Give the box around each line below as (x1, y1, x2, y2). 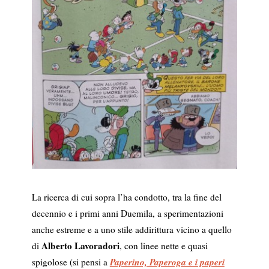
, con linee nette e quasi (119, 240, 208, 252)
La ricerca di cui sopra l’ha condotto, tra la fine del (31, 191, 222, 204)
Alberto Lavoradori (41, 239, 119, 253)
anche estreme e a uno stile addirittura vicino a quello (31, 223, 232, 236)
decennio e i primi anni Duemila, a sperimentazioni (31, 207, 223, 220)
